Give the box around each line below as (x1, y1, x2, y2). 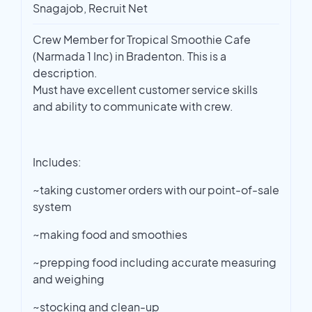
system (33, 199, 72, 214)
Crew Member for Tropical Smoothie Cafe (33, 32, 251, 47)
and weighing (33, 272, 104, 287)
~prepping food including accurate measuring (33, 255, 276, 270)
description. (33, 65, 97, 81)
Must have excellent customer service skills (33, 82, 258, 97)
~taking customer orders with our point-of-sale (33, 182, 279, 198)
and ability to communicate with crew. (33, 99, 233, 114)
